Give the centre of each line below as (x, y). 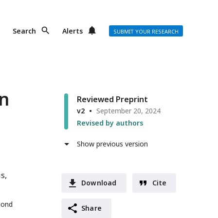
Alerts (73, 31)
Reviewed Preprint (112, 99)
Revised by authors (110, 123)
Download (99, 183)
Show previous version (112, 144)
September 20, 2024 (128, 111)
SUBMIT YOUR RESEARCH (146, 31)
